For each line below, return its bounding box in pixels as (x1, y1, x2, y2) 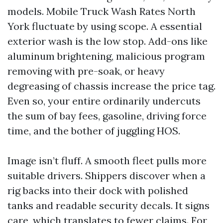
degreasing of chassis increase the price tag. (7, 80, 216, 92)
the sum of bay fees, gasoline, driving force (7, 110, 207, 122)
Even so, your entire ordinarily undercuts (7, 95, 201, 107)
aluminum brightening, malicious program (7, 50, 205, 62)
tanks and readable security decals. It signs (7, 199, 210, 212)
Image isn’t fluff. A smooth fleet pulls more (7, 154, 207, 167)
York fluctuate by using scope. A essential (7, 20, 202, 32)
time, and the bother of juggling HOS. (7, 124, 180, 137)
